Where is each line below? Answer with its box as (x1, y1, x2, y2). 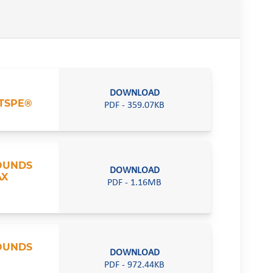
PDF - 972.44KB (104, 260, 165, 270)
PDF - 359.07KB (104, 101, 165, 111)
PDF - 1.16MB (107, 178, 162, 188)
